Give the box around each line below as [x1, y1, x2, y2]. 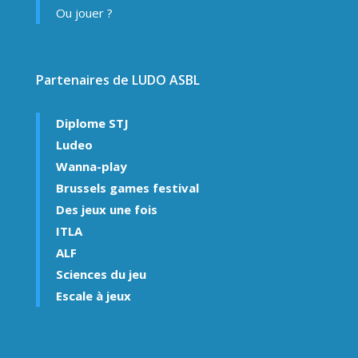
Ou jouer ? [55, 5, 113, 22]
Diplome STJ [55, 115, 129, 132]
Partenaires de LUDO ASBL [35, 71, 200, 89]
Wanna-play [55, 158, 127, 175]
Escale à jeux [55, 288, 131, 304]
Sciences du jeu [55, 266, 146, 283]
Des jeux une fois [55, 201, 157, 218]
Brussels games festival [55, 180, 199, 197]
